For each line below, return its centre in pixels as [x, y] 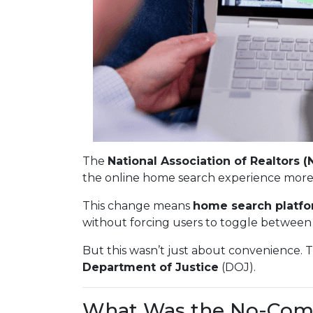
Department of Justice [151, 267]
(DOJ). [237, 267]
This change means [138, 206]
